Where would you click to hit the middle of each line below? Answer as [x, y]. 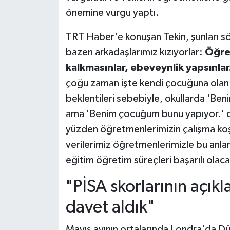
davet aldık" [110, 207]
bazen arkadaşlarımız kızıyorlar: [135, 52]
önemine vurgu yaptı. [112, 13]
